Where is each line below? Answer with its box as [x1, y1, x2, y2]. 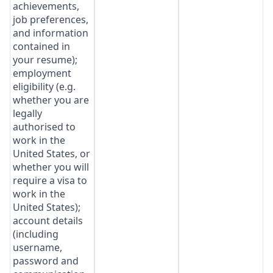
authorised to [13, 120, 76, 133]
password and [13, 254, 79, 268]
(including [13, 227, 58, 241]
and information [13, 26, 88, 40]
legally [13, 107, 42, 120]
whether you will [13, 160, 89, 174]
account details [13, 214, 83, 227]
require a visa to [13, 174, 87, 187]
